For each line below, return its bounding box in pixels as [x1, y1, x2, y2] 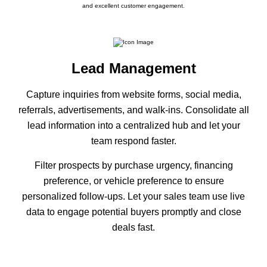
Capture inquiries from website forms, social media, [26, 89, 241, 100]
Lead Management [71, 60, 196, 77]
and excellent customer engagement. [82, 2, 185, 10]
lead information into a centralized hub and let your [27, 120, 240, 131]
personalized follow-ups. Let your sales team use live [22, 191, 245, 202]
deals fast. [112, 222, 155, 233]
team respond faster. [91, 136, 176, 147]
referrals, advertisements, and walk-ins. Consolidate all [18, 105, 249, 116]
